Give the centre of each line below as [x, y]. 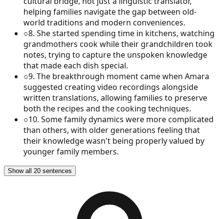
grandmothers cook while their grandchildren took [118, 44]
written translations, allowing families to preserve [115, 98]
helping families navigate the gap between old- [110, 11]
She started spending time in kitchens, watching [126, 33]
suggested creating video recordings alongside [111, 87]
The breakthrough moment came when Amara [123, 76]
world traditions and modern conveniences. [104, 22]
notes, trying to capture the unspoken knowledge [115, 55]
